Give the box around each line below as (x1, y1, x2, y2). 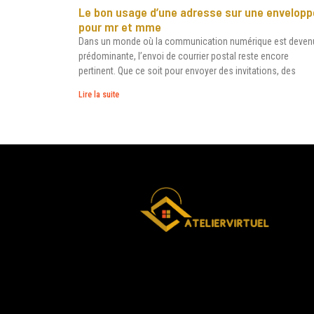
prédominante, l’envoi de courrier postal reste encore (78, 50, 289, 62)
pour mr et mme (78, 18, 161, 34)
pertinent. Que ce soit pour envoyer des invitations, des (78, 64, 296, 76)
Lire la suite (78, 89, 119, 100)
